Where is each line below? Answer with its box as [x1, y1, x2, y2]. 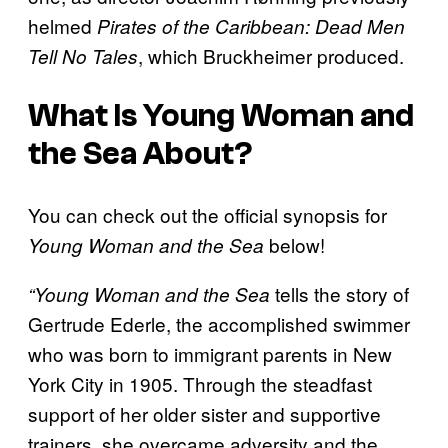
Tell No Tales [28, 42, 138, 69]
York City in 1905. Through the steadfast [28, 369, 372, 397]
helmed [28, 11, 97, 39]
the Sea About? [28, 136, 253, 173]
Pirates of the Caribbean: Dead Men [97, 12, 405, 39]
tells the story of [270, 279, 409, 307]
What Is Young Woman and [28, 98, 414, 135]
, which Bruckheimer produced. [138, 41, 404, 69]
